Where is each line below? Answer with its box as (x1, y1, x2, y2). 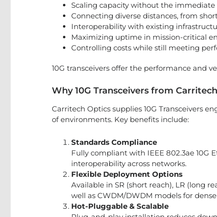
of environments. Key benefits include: (52, 115, 189, 124)
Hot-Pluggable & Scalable (71, 201, 169, 211)
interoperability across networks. (71, 159, 186, 168)
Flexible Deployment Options (71, 170, 183, 179)
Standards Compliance (71, 138, 157, 147)
